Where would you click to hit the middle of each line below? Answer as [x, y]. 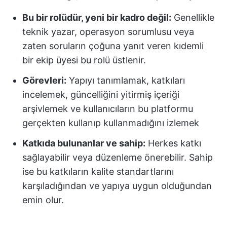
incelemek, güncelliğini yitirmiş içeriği [101, 94]
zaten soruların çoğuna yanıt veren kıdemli [113, 46]
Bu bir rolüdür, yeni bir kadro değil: [97, 17]
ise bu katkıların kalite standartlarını [98, 172]
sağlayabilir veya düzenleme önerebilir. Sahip [118, 157]
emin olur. [43, 200]
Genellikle [193, 17]
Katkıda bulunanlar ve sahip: [84, 143]
